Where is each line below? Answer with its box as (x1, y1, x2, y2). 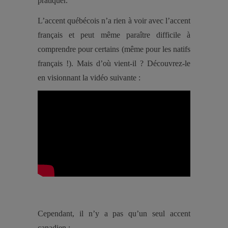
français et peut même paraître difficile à (38, 31, 190, 39)
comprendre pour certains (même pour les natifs (38, 45, 190, 53)
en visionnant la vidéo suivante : (38, 73, 140, 82)
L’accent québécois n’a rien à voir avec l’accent (38, 16, 190, 25)
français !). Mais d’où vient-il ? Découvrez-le (38, 59, 190, 68)
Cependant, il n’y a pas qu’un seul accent (38, 209, 190, 218)
